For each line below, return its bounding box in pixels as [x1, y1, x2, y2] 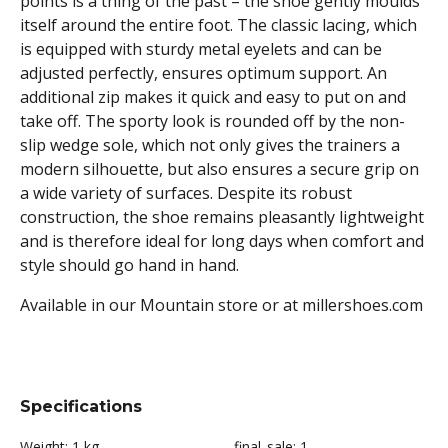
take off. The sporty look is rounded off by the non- [20, 110, 405, 132]
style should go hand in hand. [20, 254, 239, 276]
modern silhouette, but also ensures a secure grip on [20, 158, 419, 180]
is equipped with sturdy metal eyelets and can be [20, 38, 382, 60]
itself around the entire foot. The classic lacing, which [20, 14, 417, 36]
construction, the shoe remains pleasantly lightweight [20, 206, 424, 228]
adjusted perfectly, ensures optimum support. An [20, 62, 387, 84]
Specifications [20, 397, 142, 416]
